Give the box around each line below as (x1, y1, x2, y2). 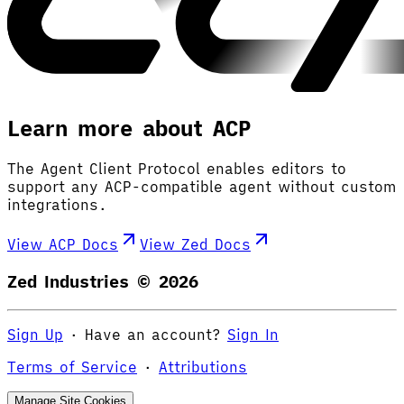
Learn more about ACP (7, 113, 251, 142)
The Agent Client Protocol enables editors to (7, 160, 346, 179)
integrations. (7, 196, 107, 215)
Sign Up (7, 325, 63, 344)
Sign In (227, 325, 279, 344)
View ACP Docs (7, 235, 118, 254)
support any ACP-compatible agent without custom (7, 178, 396, 197)
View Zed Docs (140, 235, 251, 254)
